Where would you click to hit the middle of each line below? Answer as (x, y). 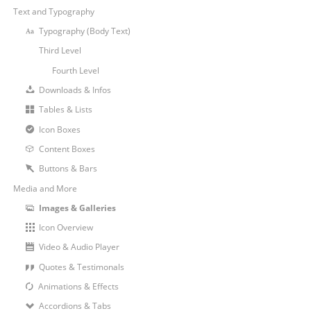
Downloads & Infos (75, 90)
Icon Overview (66, 228)
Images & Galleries (77, 208)
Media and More (45, 188)
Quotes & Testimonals (81, 267)
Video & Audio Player (79, 247)
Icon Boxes (59, 129)
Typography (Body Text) (84, 31)
